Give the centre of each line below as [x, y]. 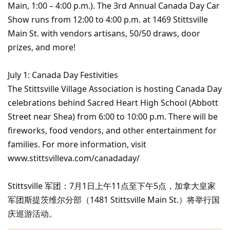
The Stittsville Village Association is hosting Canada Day [115, 89]
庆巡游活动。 [32, 213]
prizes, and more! [42, 47]
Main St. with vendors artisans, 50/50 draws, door [104, 33]
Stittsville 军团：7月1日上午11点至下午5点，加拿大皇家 [112, 186]
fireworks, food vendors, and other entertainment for [112, 130]
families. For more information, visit [77, 144]
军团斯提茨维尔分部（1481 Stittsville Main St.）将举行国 [114, 199]
